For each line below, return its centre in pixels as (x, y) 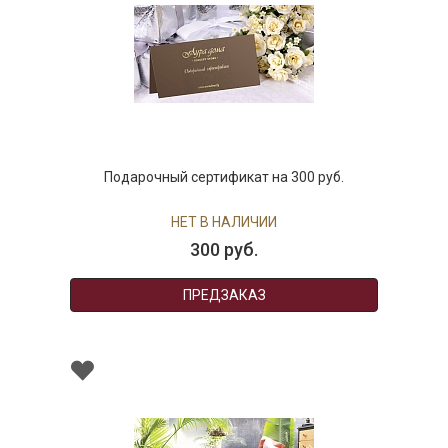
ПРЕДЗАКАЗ (224, 295)
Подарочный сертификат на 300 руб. (224, 177)
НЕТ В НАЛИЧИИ (224, 222)
